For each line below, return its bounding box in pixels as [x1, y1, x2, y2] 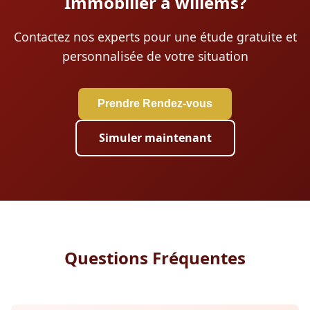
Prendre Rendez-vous [98, 97, 212, 109]
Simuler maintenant [98, 129, 212, 145]
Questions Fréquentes [64, 246, 246, 269]
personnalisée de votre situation [62, 47, 248, 64]
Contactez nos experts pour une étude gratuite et [13, 28, 297, 45]
